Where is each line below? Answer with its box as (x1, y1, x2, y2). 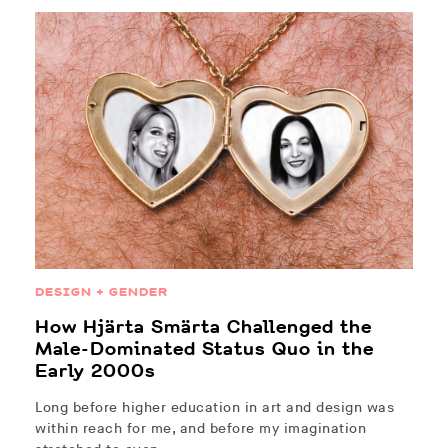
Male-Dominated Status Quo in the (35, 336, 374, 363)
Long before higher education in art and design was (35, 399, 394, 417)
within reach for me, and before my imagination (35, 420, 366, 438)
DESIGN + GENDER (35, 283, 168, 302)
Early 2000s (35, 358, 156, 385)
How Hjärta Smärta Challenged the (35, 314, 372, 341)
